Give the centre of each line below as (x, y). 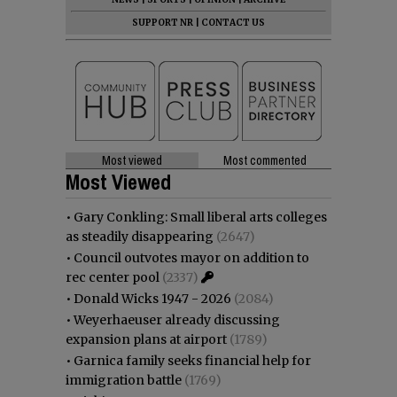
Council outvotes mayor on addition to (191, 257)
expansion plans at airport (146, 339)
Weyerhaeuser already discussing (177, 319)
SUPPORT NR (163, 22)
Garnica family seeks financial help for (192, 360)
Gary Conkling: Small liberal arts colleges (200, 217)
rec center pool (113, 277)
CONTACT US (233, 22)
